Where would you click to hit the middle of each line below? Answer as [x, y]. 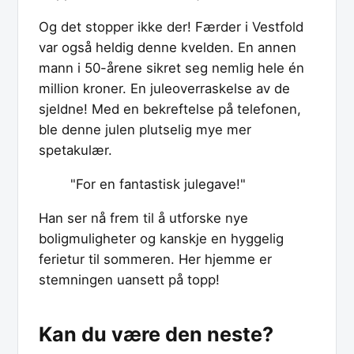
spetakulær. [75, 150]
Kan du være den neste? [156, 335]
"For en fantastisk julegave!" [158, 184]
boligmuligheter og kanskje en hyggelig [161, 238]
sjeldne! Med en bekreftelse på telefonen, [170, 109]
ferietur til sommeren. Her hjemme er [155, 259]
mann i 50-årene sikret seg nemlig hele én [171, 68]
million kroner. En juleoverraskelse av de [164, 88]
